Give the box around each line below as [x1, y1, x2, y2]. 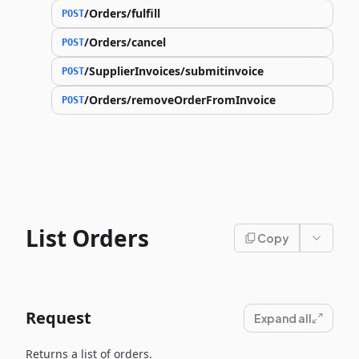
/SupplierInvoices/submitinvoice [84, 63, 264, 79]
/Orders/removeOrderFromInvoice [84, 92, 276, 107]
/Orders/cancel [84, 34, 166, 50]
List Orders [26, 223, 149, 253]
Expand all [254, 311, 312, 325]
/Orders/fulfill [84, 6, 160, 21]
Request [26, 307, 91, 329]
